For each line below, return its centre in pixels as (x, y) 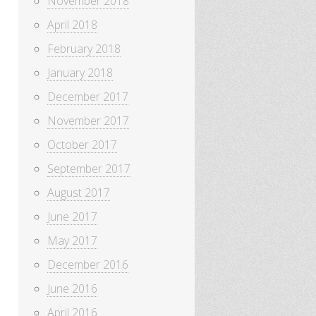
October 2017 (82, 145)
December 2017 (88, 97)
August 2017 (79, 193)
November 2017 (88, 121)
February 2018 (84, 49)
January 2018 (80, 73)
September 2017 (89, 169)
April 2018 (72, 25)
